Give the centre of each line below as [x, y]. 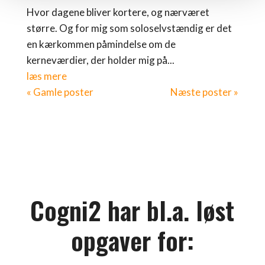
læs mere [46, 76]
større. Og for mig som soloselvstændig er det [129, 28]
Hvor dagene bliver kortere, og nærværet [118, 12]
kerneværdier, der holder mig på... [100, 60]
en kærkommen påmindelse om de [101, 44]
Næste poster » [205, 92]
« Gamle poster [60, 92]
